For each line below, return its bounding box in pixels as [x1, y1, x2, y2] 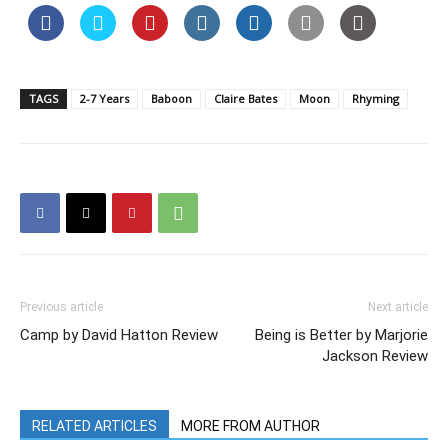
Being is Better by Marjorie [255, 326, 428, 344]
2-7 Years [80, 91, 129, 106]
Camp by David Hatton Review [20, 326, 218, 344]
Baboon [151, 91, 192, 106]
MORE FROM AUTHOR [181, 418, 320, 434]
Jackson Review [322, 347, 428, 365]
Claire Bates [214, 91, 277, 106]
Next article [368, 300, 428, 314]
